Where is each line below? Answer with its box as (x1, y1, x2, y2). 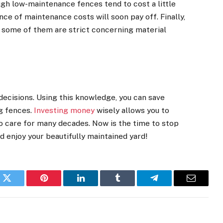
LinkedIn (80, 181, 113, 190)
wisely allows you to (95, 106, 170, 115)
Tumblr (116, 181, 143, 190)
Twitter (6, 181, 32, 190)
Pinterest (43, 181, 75, 190)
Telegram (153, 181, 188, 190)
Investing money (34, 106, 95, 115)
